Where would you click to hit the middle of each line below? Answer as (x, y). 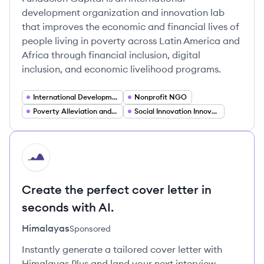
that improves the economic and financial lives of (131, 27)
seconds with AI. (68, 207)
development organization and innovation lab (123, 12)
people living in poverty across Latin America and (131, 41)
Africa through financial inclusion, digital (111, 55)
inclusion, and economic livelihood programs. (121, 69)
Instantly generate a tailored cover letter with (122, 249)
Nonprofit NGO (161, 97)
